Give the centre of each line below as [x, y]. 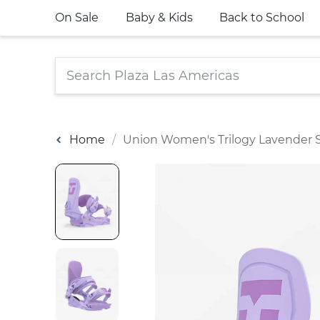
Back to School [262, 17]
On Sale [77, 17]
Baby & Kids [159, 17]
